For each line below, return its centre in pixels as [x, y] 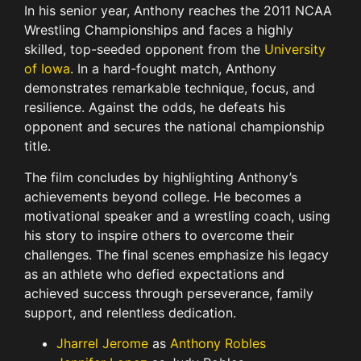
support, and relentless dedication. [130, 312]
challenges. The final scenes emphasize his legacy [176, 254]
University [295, 50]
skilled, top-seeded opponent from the [144, 50]
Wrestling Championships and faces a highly [159, 30]
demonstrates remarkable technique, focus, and [170, 88]
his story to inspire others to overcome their [159, 235]
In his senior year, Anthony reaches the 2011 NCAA [178, 11]
